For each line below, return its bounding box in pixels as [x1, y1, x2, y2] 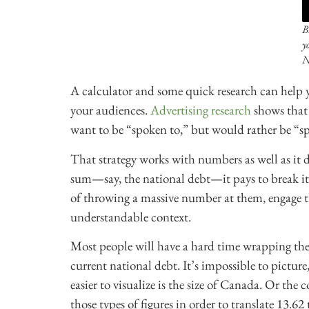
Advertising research [150, 101, 251, 119]
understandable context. [70, 208, 194, 226]
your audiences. [70, 101, 150, 119]
